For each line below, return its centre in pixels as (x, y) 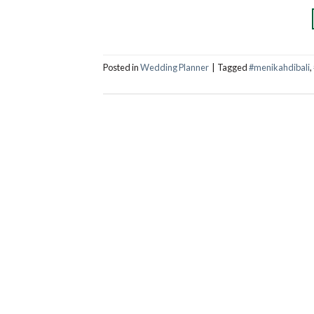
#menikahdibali (279, 67)
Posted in (122, 67)
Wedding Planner (175, 67)
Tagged (233, 67)
